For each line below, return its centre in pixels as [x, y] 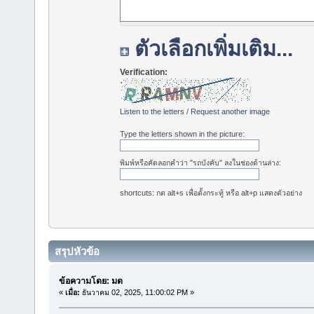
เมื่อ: [72, 293]
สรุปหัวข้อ [77, 251]
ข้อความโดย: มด [90, 281]
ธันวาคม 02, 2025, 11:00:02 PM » [137, 293]
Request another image [231, 111]
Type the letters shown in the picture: [183, 134]
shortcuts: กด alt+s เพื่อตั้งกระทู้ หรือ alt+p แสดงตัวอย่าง [211, 193]
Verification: [144, 72]
